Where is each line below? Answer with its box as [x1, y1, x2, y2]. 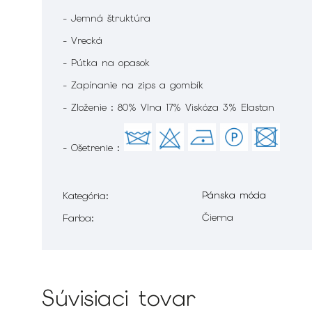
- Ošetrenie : [63, 141, 124, 155]
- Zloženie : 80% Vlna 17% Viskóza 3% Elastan [63, 101, 279, 114]
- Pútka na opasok [63, 56, 150, 70]
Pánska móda [202, 189, 266, 202]
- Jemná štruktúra [63, 12, 150, 25]
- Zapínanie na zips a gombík [63, 79, 203, 92]
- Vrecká [63, 34, 102, 47]
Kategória [63, 189, 106, 203]
